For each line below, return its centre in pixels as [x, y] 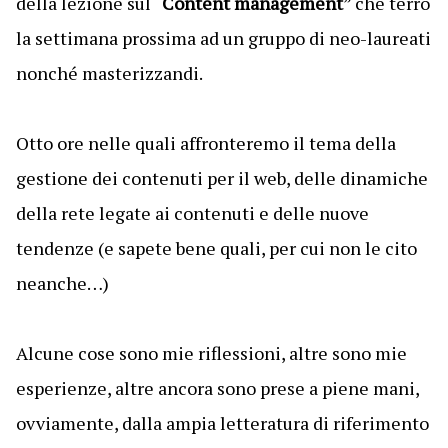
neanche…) [62, 283]
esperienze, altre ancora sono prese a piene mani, [217, 388]
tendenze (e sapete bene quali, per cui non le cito [216, 248]
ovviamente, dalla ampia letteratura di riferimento [222, 423]
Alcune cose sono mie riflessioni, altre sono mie [211, 353]
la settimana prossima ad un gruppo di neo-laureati [223, 38]
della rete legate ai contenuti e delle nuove [192, 213]
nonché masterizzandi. [109, 73]
